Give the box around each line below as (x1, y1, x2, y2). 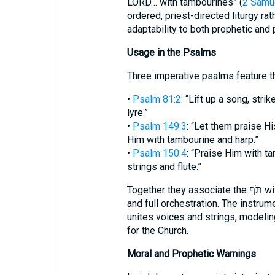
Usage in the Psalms (126, 47, 216, 59)
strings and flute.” (126, 161, 201, 173)
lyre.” (126, 107, 148, 119)
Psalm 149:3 (132, 120, 187, 133)
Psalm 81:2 (132, 93, 181, 106)
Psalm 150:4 (132, 147, 187, 160)
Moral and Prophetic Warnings (126, 248, 256, 260)
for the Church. (126, 225, 188, 237)
